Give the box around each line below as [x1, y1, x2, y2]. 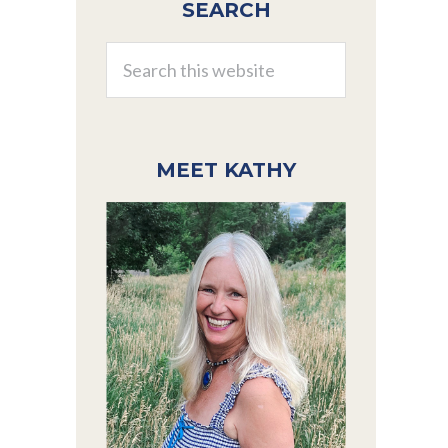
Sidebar [75, 9, 221, 53]
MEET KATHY [156, 158, 296, 182]
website [105, 96, 160, 115]
